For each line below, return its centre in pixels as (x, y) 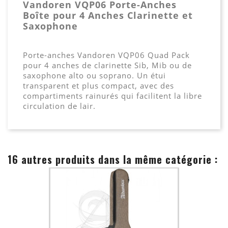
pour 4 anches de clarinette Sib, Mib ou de (107, 65)
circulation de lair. (59, 106)
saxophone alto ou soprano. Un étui (94, 75)
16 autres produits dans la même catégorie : (113, 159)
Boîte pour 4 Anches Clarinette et (108, 15)
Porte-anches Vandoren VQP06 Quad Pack (106, 55)
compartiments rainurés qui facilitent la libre (112, 95)
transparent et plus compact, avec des (98, 85)
